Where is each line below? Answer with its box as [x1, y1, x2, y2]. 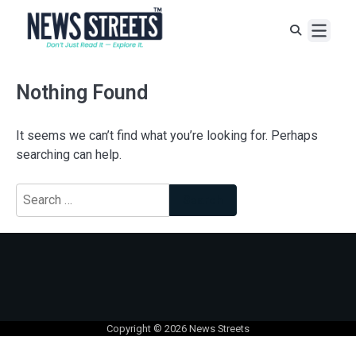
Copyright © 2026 [106, 322, 189, 335]
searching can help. [16, 147, 122, 163]
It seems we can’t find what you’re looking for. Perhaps [16, 128, 318, 144]
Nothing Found [16, 80, 148, 105]
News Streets [189, 322, 250, 335]
